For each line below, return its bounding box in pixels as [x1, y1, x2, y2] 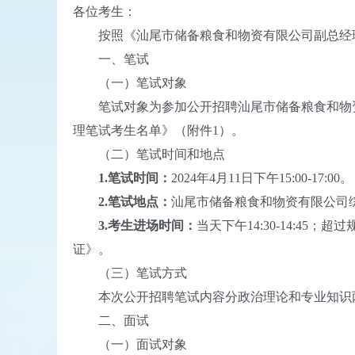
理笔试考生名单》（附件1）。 [73, 124, 244, 137]
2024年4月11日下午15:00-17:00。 [171, 171, 353, 185]
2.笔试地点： [73, 195, 171, 208]
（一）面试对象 [73, 338, 187, 351]
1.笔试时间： [73, 171, 171, 185]
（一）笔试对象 [73, 76, 187, 90]
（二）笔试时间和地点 [73, 147, 225, 161]
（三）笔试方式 [73, 266, 187, 280]
